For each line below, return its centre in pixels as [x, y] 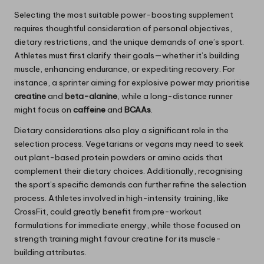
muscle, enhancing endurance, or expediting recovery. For [125, 69]
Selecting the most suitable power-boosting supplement [124, 15]
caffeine [89, 110]
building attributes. [50, 253]
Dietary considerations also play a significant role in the [121, 131]
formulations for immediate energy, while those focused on [127, 225]
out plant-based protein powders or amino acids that [118, 158]
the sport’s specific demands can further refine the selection [130, 185]
